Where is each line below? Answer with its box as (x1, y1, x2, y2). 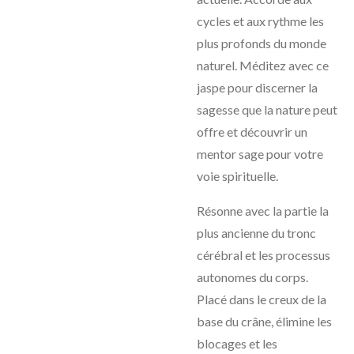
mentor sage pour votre (197, 146, 323, 161)
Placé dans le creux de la (197, 292, 326, 307)
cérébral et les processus (197, 247, 330, 262)
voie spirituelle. (197, 168, 278, 183)
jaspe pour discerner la (197, 80, 318, 95)
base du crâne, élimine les (197, 314, 332, 329)
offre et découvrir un (197, 124, 307, 139)
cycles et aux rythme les (197, 13, 324, 28)
